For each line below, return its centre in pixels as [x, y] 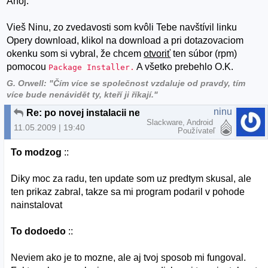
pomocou [28, 67]
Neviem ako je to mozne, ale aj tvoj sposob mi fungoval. [129, 257]
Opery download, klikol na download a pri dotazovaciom [125, 41]
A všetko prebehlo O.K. [184, 67]
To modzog [36, 152]
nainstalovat [37, 205]
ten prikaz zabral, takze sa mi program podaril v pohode [128, 191]
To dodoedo [39, 231]
